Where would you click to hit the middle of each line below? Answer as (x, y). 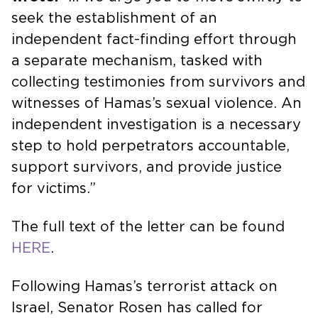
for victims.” (54, 188)
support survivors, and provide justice (147, 167)
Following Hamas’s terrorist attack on (144, 286)
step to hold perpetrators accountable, (150, 146)
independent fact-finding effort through (154, 39)
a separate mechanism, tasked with (137, 61)
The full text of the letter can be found (148, 227)
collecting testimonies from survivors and (158, 82)
